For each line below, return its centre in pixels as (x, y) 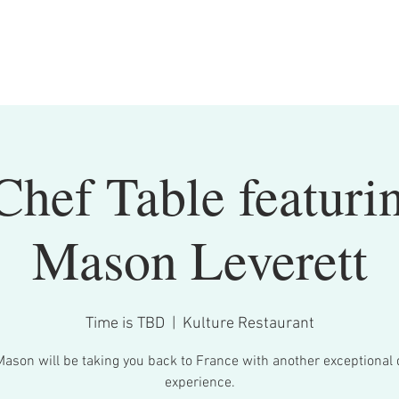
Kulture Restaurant (248, 324)
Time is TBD (125, 324)
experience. (199, 383)
